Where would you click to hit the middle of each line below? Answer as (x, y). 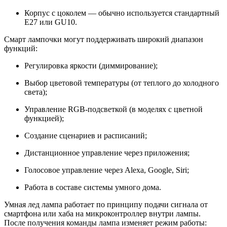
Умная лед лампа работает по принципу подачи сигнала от (106, 205)
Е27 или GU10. (51, 22)
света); (36, 92)
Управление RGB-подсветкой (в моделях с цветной (113, 109)
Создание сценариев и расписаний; (86, 136)
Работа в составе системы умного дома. (93, 187)
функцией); (44, 119)
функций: (21, 49)
